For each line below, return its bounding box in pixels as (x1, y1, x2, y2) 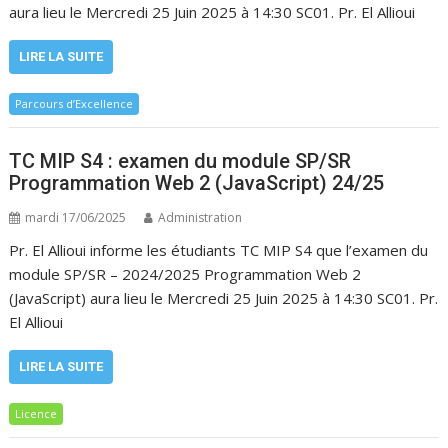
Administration (158, 209, 243, 226)
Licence (15, 406, 58, 421)
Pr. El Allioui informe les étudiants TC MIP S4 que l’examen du (9, 240, 429, 260)
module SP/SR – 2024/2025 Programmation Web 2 (9, 264, 362, 284)
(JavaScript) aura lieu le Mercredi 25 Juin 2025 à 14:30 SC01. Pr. (9, 288, 439, 308)
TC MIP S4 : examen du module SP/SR (9, 149, 352, 173)
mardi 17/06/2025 (25, 209, 127, 226)
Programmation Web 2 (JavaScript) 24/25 (9, 171, 385, 195)
